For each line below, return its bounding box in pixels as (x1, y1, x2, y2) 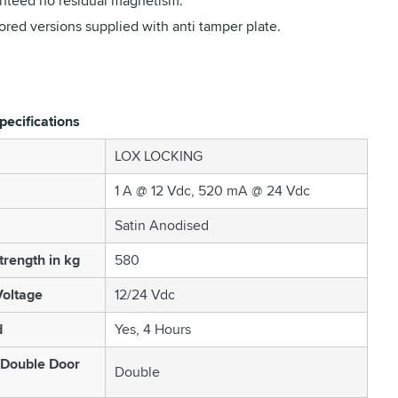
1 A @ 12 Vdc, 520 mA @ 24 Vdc (114, 180, 310, 201)
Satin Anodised (114, 215, 209, 235)
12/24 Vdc (114, 284, 175, 305)
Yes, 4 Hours (114, 319, 191, 339)
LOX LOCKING (114, 146, 203, 166)
